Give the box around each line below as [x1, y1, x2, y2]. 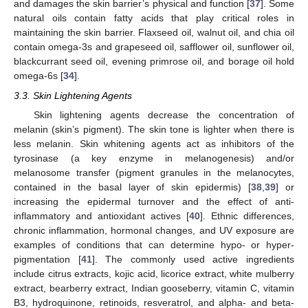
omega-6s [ [14, 70, 63, 82]
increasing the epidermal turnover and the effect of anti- [14, 195, 294, 207]
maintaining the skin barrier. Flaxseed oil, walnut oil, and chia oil [14, 27, 294, 38]
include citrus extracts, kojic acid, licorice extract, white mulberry [14, 267, 294, 279]
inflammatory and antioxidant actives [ [14, 210, 189, 221]
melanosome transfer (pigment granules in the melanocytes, [14, 166, 294, 178]
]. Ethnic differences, [200, 210, 294, 221]
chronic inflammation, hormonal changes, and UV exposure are [14, 224, 294, 236]
